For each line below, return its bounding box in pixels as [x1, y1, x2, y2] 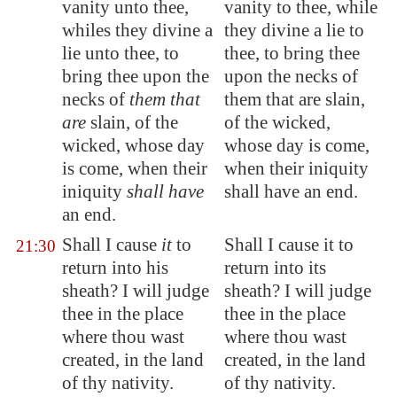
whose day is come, [224, 135, 370, 156]
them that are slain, [224, 89, 365, 110]
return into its [224, 257, 326, 278]
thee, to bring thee [224, 43, 360, 64]
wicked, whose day [62, 135, 205, 156]
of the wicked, [224, 112, 331, 133]
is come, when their [62, 158, 207, 179]
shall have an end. [224, 181, 358, 202]
